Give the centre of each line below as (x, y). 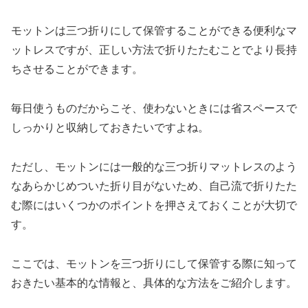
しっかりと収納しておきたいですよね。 (110, 128)
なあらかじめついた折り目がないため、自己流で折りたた (154, 186)
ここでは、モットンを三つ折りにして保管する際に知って (154, 263)
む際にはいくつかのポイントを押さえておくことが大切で (154, 205)
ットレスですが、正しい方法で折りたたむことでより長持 (154, 50)
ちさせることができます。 (77, 69)
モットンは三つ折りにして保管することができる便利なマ (154, 31)
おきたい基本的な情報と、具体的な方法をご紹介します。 (154, 283)
